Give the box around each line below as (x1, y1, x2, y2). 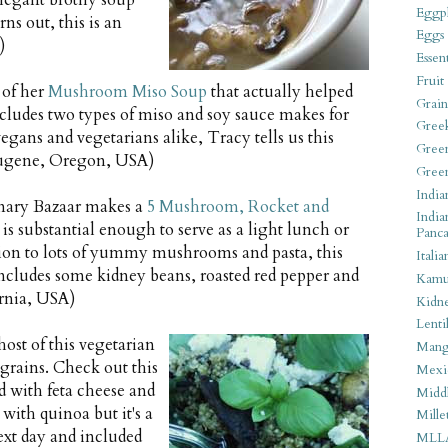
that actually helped (207, 81, 353, 104)
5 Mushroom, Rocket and (147, 196, 329, 219)
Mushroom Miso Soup (48, 81, 207, 104)
